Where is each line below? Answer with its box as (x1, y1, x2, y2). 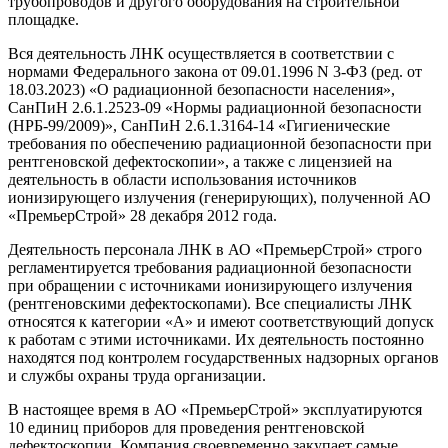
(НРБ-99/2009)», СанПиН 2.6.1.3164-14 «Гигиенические (8, 116, 390, 134)
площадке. (8, 10, 79, 28)
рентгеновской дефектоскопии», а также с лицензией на (8, 152, 392, 170)
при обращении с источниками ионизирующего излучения (8, 276, 412, 294)
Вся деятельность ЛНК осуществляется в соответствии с (8, 44, 394, 62)
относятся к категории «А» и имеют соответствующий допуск (8, 312, 434, 330)
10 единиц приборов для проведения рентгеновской (8, 418, 365, 436)
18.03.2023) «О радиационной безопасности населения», (8, 80, 395, 98)
